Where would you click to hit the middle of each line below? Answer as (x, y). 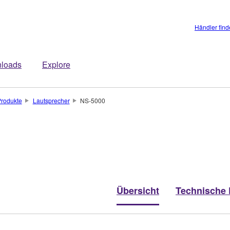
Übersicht (138, 190)
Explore (56, 64)
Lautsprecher (51, 100)
